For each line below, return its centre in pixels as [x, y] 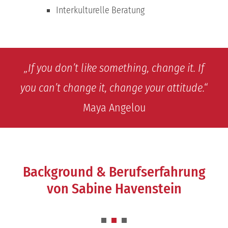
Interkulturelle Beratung [101, 10]
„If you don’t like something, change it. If [114, 68]
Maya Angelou [114, 108]
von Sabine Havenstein [114, 189]
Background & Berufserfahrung [114, 172]
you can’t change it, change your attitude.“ [114, 88]
